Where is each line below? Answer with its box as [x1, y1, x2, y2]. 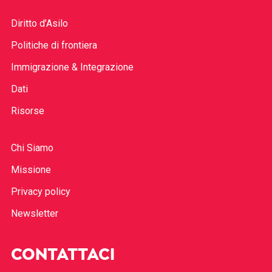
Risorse [10, 105, 44, 117]
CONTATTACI [10, 247, 115, 263]
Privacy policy [10, 186, 70, 198]
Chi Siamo [10, 142, 53, 154]
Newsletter [10, 208, 58, 220]
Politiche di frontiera [10, 39, 97, 52]
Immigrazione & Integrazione [10, 61, 134, 73]
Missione [10, 164, 51, 176]
